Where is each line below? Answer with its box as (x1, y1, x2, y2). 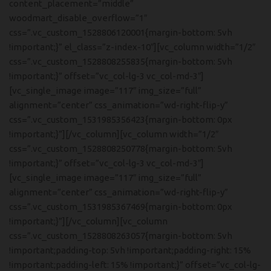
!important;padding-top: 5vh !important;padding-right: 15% (9, 245, 251, 255)
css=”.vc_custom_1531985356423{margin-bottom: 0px (9, 114, 232, 125)
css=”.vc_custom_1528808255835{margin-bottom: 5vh (9, 56, 232, 67)
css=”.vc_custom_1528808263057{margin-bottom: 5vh (9, 230, 232, 241)
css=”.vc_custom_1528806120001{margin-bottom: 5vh (9, 27, 232, 38)
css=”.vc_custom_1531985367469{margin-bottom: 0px (9, 201, 232, 212)
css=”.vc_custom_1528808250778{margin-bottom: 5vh (9, 143, 232, 154)
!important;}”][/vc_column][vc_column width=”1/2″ (9, 129, 218, 139)
